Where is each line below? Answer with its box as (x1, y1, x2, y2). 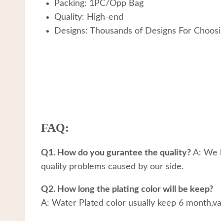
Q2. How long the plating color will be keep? (41, 184, 213, 194)
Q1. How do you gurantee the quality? (41, 148, 193, 157)
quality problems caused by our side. (41, 162, 184, 171)
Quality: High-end (54, 12, 123, 22)
